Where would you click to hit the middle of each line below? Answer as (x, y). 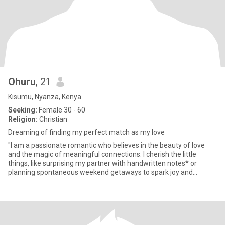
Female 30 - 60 (61, 110)
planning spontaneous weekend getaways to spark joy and (100, 172)
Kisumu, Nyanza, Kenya (45, 97)
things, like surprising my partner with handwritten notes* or (102, 163)
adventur (22, 181)
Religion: (23, 119)
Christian (52, 119)
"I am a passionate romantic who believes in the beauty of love (106, 145)
